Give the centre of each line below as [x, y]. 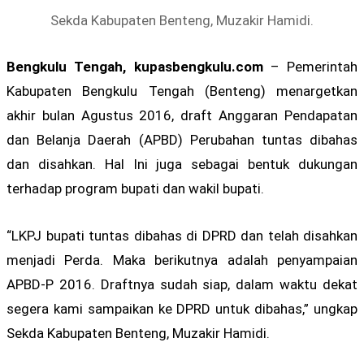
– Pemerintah [310, 67]
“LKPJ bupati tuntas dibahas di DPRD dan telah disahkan [182, 235]
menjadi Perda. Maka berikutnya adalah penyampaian [182, 260]
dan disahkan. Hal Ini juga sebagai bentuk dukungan [182, 165]
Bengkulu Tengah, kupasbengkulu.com [135, 67]
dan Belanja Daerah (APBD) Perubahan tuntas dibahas [182, 140]
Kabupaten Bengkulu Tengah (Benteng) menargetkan [182, 91]
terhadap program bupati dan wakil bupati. [135, 189]
